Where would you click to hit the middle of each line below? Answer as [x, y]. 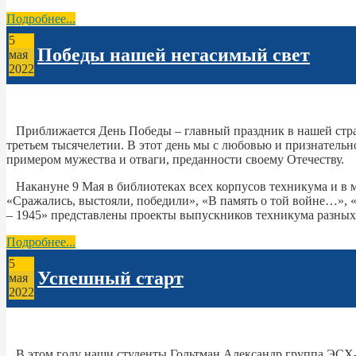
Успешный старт [110, 278]
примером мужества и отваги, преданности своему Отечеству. [175, 159]
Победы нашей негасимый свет [174, 54]
